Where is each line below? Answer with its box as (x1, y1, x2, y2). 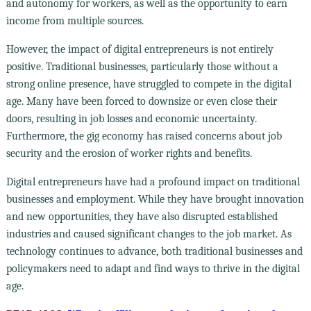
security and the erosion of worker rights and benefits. (6, 146, 252, 160)
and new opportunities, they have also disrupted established (6, 210, 278, 223)
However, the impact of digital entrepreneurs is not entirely (6, 42, 274, 56)
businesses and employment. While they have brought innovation (6, 192, 304, 205)
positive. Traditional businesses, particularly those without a (6, 60, 278, 73)
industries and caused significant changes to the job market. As (6, 227, 292, 240)
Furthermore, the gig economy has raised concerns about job (6, 129, 282, 142)
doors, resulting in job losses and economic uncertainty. (6, 112, 257, 125)
